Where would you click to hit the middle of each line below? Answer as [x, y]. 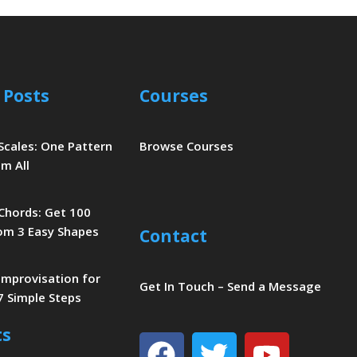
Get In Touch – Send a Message [230, 286]
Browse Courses [186, 146]
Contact [173, 236]
